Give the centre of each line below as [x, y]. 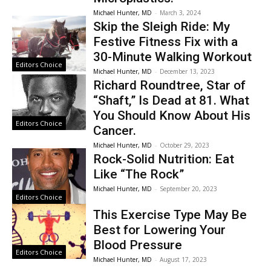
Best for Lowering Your [160, 230]
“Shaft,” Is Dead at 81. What [171, 100]
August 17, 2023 [184, 259]
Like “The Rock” [139, 174]
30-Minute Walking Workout [173, 57]
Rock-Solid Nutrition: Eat [164, 159]
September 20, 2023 [189, 188]
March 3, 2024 [181, 12]
